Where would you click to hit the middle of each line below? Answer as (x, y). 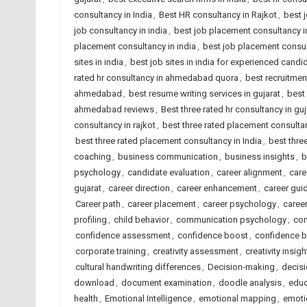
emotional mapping (237, 298)
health (86, 298)
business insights (259, 157)
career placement (161, 204)
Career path (98, 204)
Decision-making (241, 267)
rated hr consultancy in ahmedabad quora (156, 78)
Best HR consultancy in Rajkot (218, 15)
